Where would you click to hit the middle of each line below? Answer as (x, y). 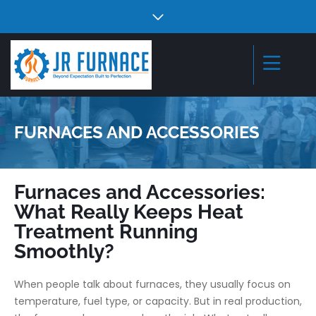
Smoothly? (64, 251)
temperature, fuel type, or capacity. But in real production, (158, 301)
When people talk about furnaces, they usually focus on (152, 284)
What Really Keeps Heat (129, 212)
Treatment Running (106, 232)
